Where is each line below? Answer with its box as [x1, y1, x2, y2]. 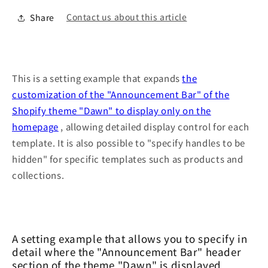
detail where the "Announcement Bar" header [12, 243, 242, 259]
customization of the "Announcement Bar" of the [12, 87, 230, 100]
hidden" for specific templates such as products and [12, 152, 243, 165]
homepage [12, 120, 59, 133]
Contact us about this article [66, 11, 187, 23]
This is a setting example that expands [12, 71, 182, 84]
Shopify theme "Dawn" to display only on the [12, 103, 211, 117]
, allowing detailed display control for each [58, 120, 249, 133]
